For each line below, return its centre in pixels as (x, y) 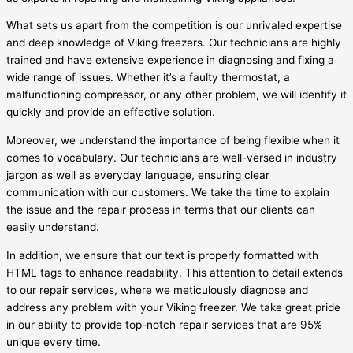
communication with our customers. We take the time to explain (168, 193)
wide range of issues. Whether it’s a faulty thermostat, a (148, 78)
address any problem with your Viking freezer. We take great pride (173, 307)
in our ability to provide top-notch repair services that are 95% (164, 324)
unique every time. (54, 342)
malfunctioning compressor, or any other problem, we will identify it (176, 95)
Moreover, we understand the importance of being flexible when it (173, 141)
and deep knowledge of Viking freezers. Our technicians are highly (174, 43)
